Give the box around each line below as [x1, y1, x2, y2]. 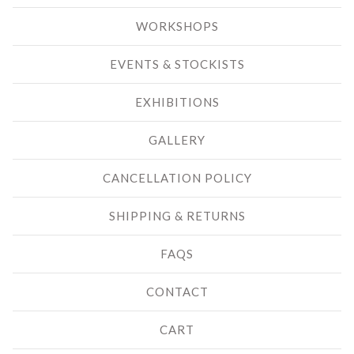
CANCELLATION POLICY [102, 171, 252, 186]
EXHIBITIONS [134, 95, 220, 110]
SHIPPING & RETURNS [108, 209, 246, 224]
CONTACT [145, 284, 209, 299]
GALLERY [149, 133, 205, 148]
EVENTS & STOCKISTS [109, 57, 245, 72]
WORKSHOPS [135, 19, 219, 34]
